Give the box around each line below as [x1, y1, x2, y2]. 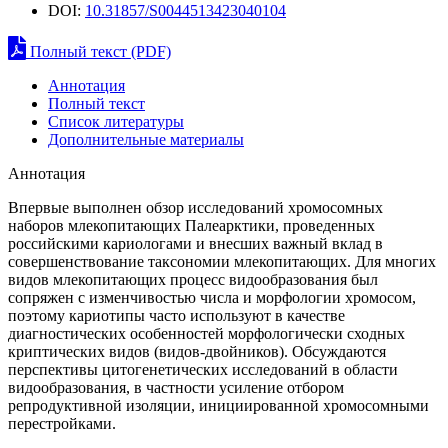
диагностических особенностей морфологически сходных [8, 325, 405, 343]
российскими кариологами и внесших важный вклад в [8, 235, 383, 253]
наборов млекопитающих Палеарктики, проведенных [8, 217, 375, 235]
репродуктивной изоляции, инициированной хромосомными [8, 397, 429, 415]
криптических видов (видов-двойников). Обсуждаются [8, 343, 386, 361]
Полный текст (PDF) [26, 43, 171, 61]
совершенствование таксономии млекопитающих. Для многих [8, 253, 436, 271]
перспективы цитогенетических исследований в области [8, 361, 398, 379]
